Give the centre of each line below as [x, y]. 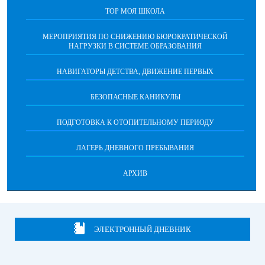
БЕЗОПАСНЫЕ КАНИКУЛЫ [135, 97]
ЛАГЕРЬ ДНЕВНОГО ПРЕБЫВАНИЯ [135, 148]
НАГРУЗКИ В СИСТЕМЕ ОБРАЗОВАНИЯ [135, 46]
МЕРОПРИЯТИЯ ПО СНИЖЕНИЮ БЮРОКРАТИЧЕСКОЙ [135, 37]
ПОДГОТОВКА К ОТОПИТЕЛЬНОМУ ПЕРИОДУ [135, 122]
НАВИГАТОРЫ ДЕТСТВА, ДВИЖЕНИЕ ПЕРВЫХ [135, 72]
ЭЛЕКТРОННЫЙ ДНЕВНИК [143, 229]
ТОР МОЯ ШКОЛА [135, 11]
